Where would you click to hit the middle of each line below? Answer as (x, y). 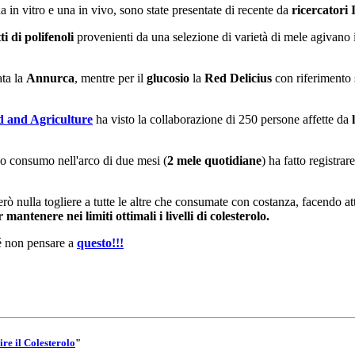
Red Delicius (238, 78)
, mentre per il (111, 78)
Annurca (50, 78)
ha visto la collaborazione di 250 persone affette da (221, 120)
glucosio (168, 78)
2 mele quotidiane (214, 161)
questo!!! (100, 243)
